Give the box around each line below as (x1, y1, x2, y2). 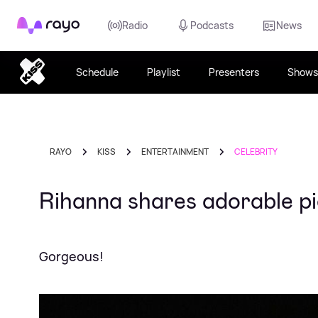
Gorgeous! (39, 248, 104, 265)
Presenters (208, 65, 259, 79)
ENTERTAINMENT (141, 146, 209, 158)
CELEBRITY (234, 146, 278, 158)
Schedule (75, 65, 119, 79)
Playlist (146, 65, 180, 79)
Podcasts (190, 18, 234, 32)
